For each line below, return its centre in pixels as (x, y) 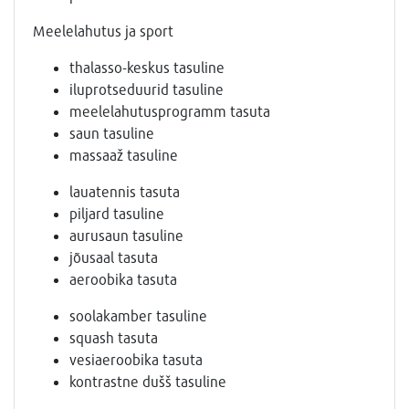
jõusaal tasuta (114, 257)
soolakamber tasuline (138, 316)
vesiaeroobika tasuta (136, 360)
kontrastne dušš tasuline (148, 382)
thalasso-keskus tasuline (147, 68)
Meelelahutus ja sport (103, 31)
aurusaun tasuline (126, 236)
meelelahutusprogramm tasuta (170, 111)
